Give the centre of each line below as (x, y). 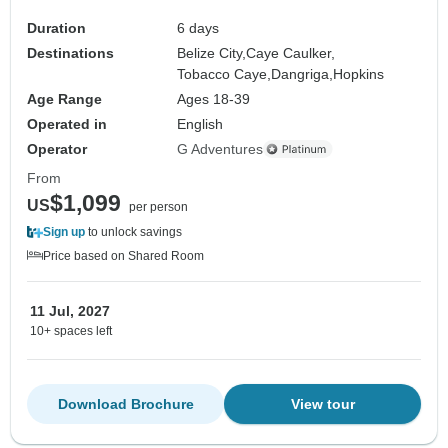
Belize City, (212, 52)
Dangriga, (302, 73)
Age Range (64, 98)
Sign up (64, 231)
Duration (56, 27)
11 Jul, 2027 (70, 310)
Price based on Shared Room (123, 255)
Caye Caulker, (291, 52)
